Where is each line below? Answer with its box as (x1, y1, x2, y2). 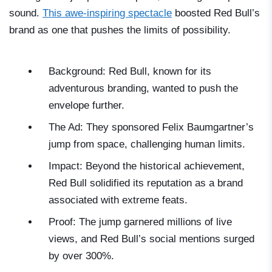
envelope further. (49, 99, 124, 111)
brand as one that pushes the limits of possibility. (9, 24, 231, 36)
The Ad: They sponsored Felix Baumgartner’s (49, 121, 254, 133)
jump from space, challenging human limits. (49, 138, 245, 150)
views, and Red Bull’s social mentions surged (49, 233, 254, 245)
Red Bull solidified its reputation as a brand (49, 177, 243, 189)
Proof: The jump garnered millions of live (49, 216, 232, 228)
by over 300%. (49, 250, 114, 262)
